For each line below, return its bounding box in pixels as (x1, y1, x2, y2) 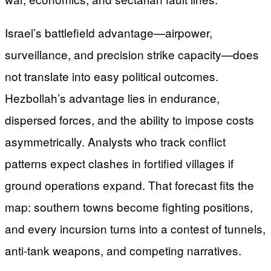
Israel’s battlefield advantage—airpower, (5, 24, 212, 41)
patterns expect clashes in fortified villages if (5, 155, 233, 172)
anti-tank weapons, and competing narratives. (5, 242, 241, 259)
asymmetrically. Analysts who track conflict (5, 133, 226, 150)
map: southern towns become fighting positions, (5, 198, 253, 215)
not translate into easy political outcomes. (5, 68, 218, 85)
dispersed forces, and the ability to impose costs (5, 111, 254, 128)
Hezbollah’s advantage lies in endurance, (5, 90, 220, 106)
